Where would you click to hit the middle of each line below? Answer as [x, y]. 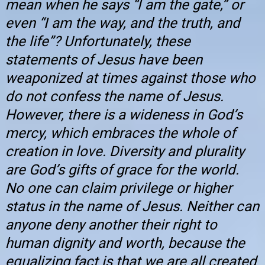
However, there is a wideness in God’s [124, 115]
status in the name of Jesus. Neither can [132, 207]
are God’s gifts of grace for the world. [122, 170]
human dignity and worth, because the [125, 243]
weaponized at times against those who [130, 78]
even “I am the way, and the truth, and [123, 23]
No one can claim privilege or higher [119, 188]
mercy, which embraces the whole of [120, 133]
